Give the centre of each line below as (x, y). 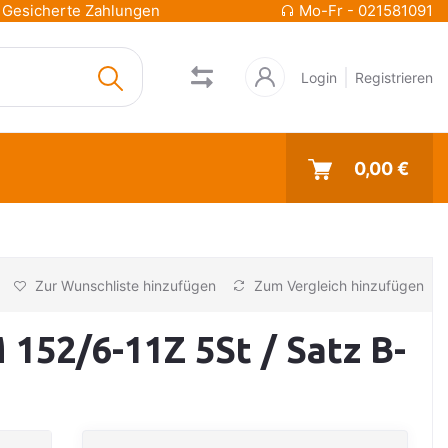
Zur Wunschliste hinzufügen (123, 285)
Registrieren (394, 77)
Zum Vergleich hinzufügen (337, 285)
